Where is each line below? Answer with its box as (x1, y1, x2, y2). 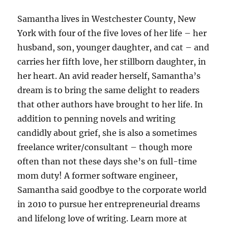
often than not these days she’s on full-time (17, 156, 197, 166)
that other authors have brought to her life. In (17, 99, 204, 109)
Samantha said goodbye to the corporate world (17, 184, 207, 195)
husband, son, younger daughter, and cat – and (17, 42, 210, 52)
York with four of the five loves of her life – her (17, 27, 207, 38)
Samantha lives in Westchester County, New (17, 13, 196, 24)
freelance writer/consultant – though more (17, 141, 193, 152)
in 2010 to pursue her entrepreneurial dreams (17, 198, 201, 209)
